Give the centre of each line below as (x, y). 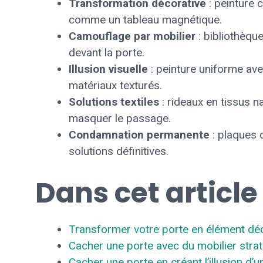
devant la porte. (107, 53)
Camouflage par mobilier (132, 36)
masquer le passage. (120, 118)
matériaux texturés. (115, 85)
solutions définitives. (119, 151)
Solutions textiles (114, 102)
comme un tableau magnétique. (145, 20)
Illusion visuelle (108, 69)
